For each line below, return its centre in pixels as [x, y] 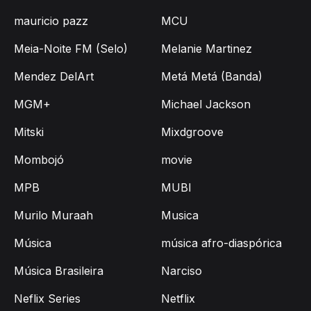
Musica [180, 216]
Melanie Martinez [207, 49]
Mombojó [39, 160]
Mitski [29, 132]
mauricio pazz [51, 21]
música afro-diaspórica [221, 243]
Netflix [178, 299]
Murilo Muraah [53, 216]
